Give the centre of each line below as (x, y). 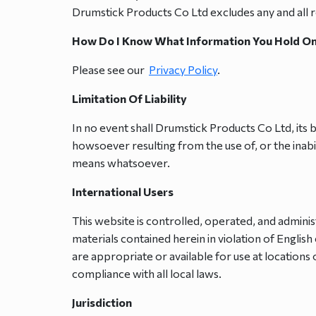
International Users (123, 192)
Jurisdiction (102, 302)
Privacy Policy (183, 69)
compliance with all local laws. (147, 273)
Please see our (110, 69)
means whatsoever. (121, 163)
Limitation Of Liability (129, 98)
